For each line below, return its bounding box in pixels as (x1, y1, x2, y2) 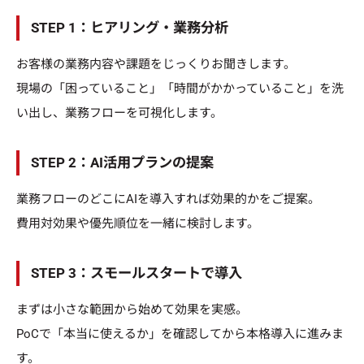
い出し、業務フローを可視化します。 (16, 106, 223, 121)
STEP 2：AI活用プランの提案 (30, 154, 214, 171)
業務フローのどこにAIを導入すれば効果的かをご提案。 (16, 192, 320, 207)
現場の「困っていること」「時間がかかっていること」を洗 (16, 81, 344, 97)
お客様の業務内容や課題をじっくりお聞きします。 (16, 57, 296, 72)
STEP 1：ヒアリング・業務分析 (30, 19, 228, 37)
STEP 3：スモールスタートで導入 (30, 265, 242, 282)
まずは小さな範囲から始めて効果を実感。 (16, 301, 248, 317)
